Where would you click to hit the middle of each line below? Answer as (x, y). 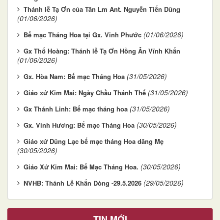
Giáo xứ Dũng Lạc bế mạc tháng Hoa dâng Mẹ (94, 141)
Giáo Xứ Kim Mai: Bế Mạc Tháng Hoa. (81, 166)
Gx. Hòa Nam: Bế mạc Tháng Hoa (74, 76)
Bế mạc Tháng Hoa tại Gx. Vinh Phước (82, 34)
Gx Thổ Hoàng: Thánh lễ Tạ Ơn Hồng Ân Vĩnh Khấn (102, 51)
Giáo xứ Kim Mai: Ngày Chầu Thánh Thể (85, 92)
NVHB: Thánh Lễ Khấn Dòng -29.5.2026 (82, 183)
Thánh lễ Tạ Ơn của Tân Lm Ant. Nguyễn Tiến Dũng (102, 9)
